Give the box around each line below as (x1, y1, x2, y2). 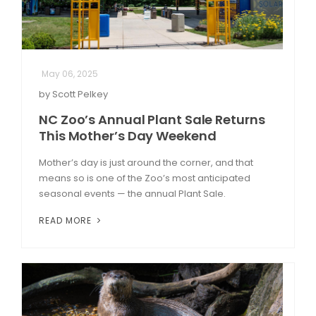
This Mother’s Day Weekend (39, 126, 217, 145)
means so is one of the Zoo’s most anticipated (39, 171, 250, 185)
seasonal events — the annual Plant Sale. (39, 186, 226, 200)
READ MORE (39, 214, 95, 226)
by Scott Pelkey (39, 87, 108, 101)
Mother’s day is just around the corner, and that (39, 155, 253, 169)
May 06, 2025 (42, 67, 98, 80)
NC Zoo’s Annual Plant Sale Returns (39, 110, 265, 128)
